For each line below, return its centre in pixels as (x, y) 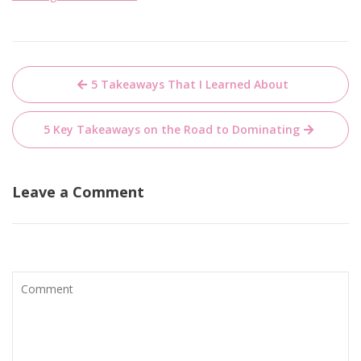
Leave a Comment (78, 192)
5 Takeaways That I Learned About (189, 84)
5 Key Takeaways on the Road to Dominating (172, 129)
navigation (71, 105)
